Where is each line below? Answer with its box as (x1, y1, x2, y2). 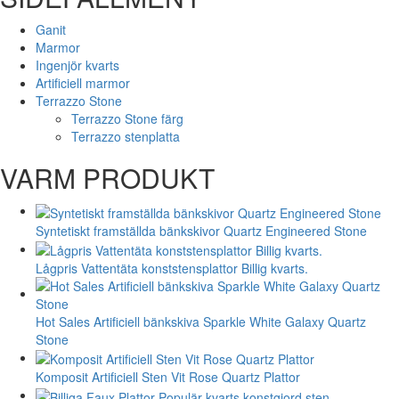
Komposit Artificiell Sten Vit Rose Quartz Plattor (36, 368, 300, 387)
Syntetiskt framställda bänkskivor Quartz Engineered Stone (36, 221, 367, 240)
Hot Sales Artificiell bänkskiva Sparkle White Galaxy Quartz (36, 312, 366, 330)
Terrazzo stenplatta (71, 127, 180, 146)
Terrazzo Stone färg (71, 110, 183, 128)
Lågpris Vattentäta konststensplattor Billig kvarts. (36, 258, 308, 277)
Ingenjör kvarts (36, 56, 119, 75)
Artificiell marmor (36, 74, 130, 93)
